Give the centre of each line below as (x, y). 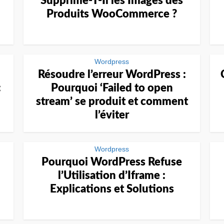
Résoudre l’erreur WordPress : (112, 74)
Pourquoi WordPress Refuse (112, 162)
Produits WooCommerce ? (112, 14)
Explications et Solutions (112, 189)
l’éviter (112, 115)
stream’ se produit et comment (112, 101)
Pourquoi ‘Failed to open (112, 88)
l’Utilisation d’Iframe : (112, 175)
